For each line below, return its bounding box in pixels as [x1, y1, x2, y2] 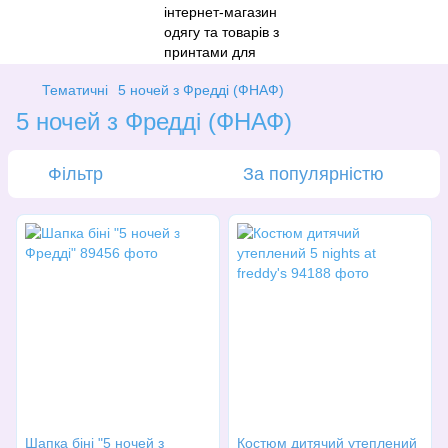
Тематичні [42, 82, 108, 98]
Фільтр [48, 164, 103, 184]
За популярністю [243, 164, 384, 184]
